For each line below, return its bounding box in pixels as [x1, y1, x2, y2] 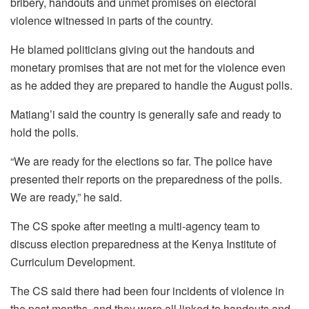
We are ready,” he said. [10, 188, 122, 205]
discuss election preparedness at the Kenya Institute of [10, 235, 276, 252]
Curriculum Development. [10, 253, 135, 270]
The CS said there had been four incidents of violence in [10, 282, 284, 299]
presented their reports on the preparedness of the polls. [10, 170, 282, 187]
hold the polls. [10, 123, 79, 140]
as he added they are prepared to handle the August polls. [10, 77, 292, 93]
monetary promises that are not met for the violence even [10, 59, 286, 75]
